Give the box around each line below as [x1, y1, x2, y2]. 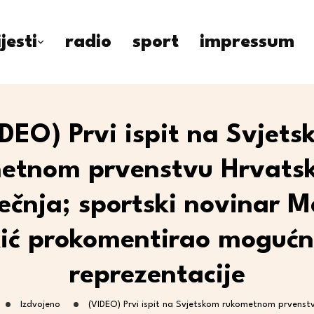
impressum [200, 33, 294, 51]
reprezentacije [69, 263, 245, 289]
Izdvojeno [20, 300, 60, 309]
